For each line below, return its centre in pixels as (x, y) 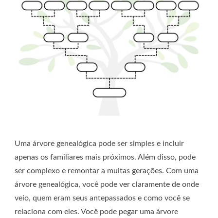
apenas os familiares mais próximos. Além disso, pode (105, 157)
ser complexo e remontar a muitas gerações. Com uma (107, 171)
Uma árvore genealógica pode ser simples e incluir (99, 144)
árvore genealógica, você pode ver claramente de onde (107, 185)
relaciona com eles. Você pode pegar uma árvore (96, 212)
